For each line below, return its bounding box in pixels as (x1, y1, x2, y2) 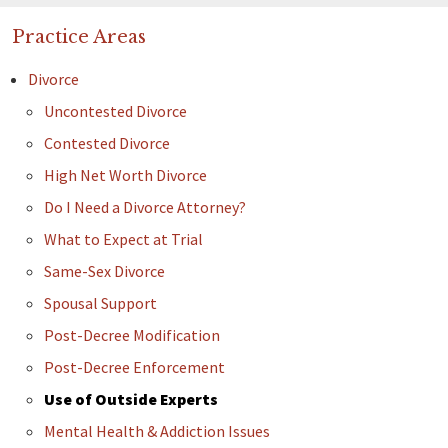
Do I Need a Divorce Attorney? (44, 197, 246, 218)
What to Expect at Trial (44, 229, 203, 250)
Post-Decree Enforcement (44, 357, 225, 378)
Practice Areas (12, 26, 146, 49)
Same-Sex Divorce (44, 261, 165, 282)
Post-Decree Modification (44, 325, 220, 346)
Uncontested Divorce (44, 101, 187, 122)
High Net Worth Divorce (44, 165, 207, 186)
